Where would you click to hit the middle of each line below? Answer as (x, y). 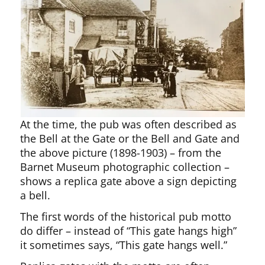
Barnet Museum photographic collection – (125, 167)
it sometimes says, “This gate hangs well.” (124, 245)
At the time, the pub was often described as (129, 124)
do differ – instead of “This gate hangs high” (129, 231)
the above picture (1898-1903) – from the (121, 153)
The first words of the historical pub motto (126, 216)
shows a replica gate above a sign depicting (129, 181)
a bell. (35, 195)
